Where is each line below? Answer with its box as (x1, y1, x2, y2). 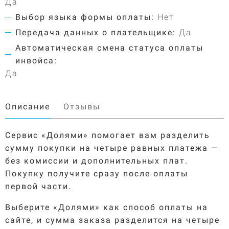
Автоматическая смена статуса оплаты (15, 42, 203, 53)
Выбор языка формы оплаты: (15, 12, 154, 22)
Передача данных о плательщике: (15, 27, 176, 37)
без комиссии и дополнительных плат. (5, 155, 188, 166)
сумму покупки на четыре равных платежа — (5, 143, 218, 153)
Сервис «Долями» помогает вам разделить (5, 130, 210, 140)
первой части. (5, 181, 72, 191)
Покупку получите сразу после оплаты (5, 168, 188, 178)
